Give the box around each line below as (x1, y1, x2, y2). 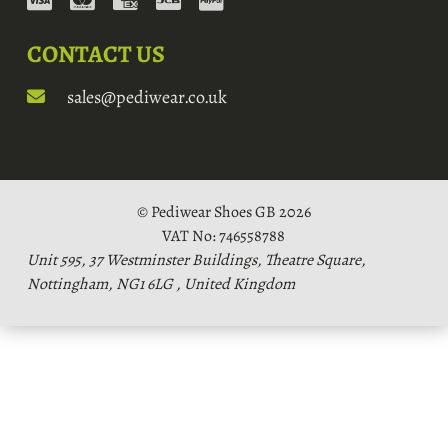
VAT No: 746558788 (162, 225, 286, 248)
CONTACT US (26, 38, 165, 71)
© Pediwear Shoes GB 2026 (136, 201, 311, 224)
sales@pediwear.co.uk (62, 85, 227, 110)
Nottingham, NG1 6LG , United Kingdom (26, 273, 295, 296)
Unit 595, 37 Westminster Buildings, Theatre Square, (26, 249, 366, 272)
